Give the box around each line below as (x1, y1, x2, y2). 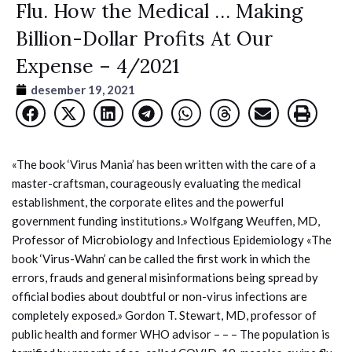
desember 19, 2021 (31, 82, 135, 97)
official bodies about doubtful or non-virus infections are (12, 289, 307, 304)
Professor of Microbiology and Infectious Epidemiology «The (12, 233, 332, 247)
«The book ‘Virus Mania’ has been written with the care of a (12, 157, 316, 172)
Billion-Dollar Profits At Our (16, 26, 273, 52)
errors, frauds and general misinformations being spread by (12, 270, 318, 285)
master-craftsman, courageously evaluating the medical (12, 176, 301, 191)
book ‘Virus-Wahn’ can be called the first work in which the (12, 251, 310, 266)
